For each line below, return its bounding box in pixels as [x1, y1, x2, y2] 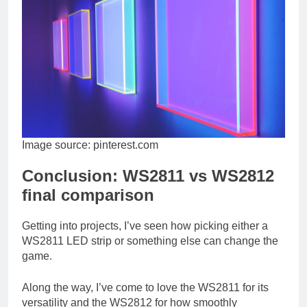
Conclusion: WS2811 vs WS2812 [22, 167, 274, 186]
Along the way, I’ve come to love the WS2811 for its [22, 282, 269, 294]
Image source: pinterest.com [22, 139, 158, 151]
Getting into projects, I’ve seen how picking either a [22, 220, 268, 232]
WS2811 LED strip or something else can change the [22, 235, 278, 247]
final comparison [22, 186, 154, 205]
